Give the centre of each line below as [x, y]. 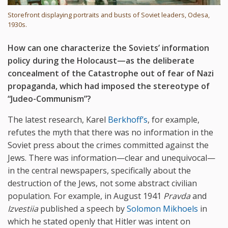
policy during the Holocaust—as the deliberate [101, 61]
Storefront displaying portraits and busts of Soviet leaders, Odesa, [109, 15]
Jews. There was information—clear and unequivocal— [111, 158]
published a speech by [82, 209]
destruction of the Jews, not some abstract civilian [102, 183]
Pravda [177, 196]
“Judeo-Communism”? [50, 99]
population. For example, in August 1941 [85, 196]
